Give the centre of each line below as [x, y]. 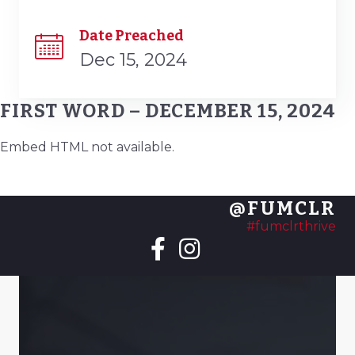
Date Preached [132, 35]
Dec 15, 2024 [133, 59]
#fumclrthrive [291, 227]
